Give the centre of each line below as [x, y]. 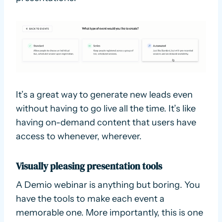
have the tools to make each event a [90, 198]
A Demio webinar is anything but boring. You [108, 185]
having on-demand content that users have [106, 123]
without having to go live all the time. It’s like [106, 109]
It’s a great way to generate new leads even [104, 95]
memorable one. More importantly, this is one [110, 212]
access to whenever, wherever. [79, 137]
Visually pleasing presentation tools [89, 166]
